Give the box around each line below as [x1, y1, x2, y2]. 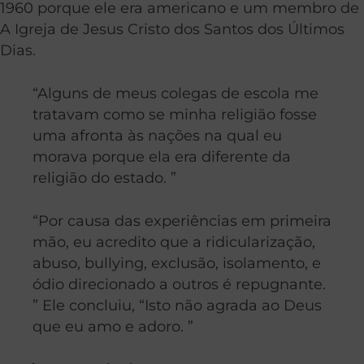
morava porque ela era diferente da [32, 148, 291, 166]
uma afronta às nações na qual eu [32, 127, 282, 145]
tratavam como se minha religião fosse [32, 106, 317, 123]
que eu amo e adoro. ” [32, 318, 193, 336]
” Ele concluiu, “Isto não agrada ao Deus [32, 297, 322, 314]
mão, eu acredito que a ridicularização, [32, 233, 315, 251]
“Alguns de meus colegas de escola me [32, 84, 318, 102]
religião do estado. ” [32, 169, 176, 187]
